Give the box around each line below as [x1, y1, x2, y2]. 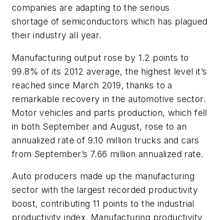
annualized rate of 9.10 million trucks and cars [12, 135, 199, 145]
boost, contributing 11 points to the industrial [12, 198, 194, 209]
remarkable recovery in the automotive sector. [12, 93, 206, 104]
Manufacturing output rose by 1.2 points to [12, 52, 189, 63]
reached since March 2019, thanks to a [12, 80, 172, 90]
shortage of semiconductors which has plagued [12, 16, 208, 27]
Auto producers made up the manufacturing [12, 171, 194, 182]
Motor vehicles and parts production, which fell [12, 107, 207, 118]
